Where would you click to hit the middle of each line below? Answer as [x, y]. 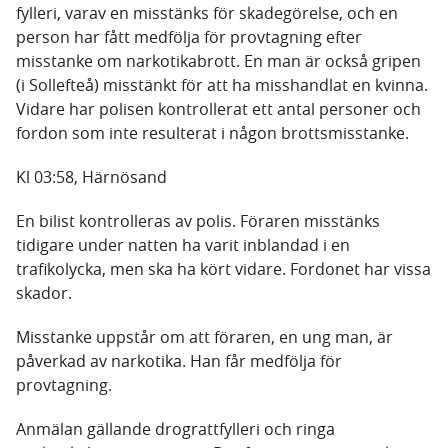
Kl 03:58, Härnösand [91, 177]
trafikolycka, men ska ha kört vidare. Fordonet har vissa [223, 269]
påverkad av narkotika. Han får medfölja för [179, 361]
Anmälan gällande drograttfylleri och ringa [175, 429]
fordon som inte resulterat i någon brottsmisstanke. [212, 133]
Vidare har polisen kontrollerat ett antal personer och [218, 109]
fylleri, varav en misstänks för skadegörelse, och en [207, 13]
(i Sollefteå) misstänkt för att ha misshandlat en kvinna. [222, 85]
